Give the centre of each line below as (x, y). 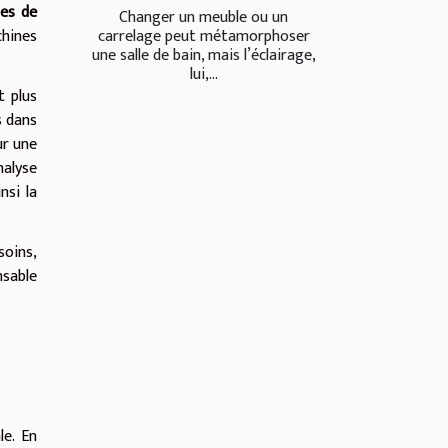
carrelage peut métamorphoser (203, 37)
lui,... (203, 75)
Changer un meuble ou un (203, 18)
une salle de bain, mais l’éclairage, (203, 56)
